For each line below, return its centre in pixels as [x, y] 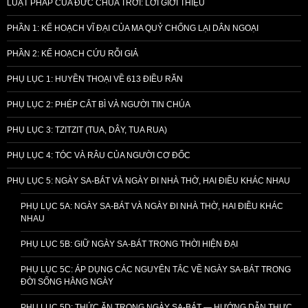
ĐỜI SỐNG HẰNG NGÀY [67, 282]
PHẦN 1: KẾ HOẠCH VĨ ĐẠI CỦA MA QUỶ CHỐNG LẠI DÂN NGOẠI [133, 28]
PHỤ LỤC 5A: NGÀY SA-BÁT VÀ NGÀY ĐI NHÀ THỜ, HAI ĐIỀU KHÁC [152, 206]
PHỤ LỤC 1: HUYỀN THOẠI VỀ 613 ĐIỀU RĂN [95, 79]
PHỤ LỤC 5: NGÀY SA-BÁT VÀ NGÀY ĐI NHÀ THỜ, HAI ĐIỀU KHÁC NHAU [148, 180]
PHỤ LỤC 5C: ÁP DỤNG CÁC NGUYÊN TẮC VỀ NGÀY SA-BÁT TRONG [156, 269]
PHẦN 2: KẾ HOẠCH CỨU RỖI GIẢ [73, 53]
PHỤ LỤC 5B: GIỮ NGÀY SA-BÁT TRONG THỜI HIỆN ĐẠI [129, 244]
